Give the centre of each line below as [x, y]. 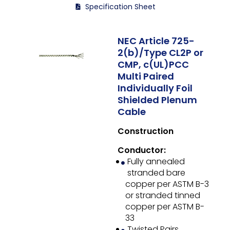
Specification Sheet [120, 7]
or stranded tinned [162, 196]
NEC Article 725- [156, 41]
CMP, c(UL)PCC [153, 65]
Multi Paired [146, 76]
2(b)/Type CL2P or [160, 53]
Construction [145, 131]
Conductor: [141, 150]
